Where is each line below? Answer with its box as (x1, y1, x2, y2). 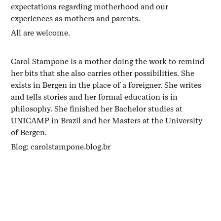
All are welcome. (11, 28, 73, 37)
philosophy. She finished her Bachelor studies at (11, 104, 183, 113)
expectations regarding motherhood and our (11, 1, 169, 11)
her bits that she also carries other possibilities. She (11, 68, 195, 78)
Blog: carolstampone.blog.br (11, 142, 111, 151)
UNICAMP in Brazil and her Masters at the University (11, 115, 203, 125)
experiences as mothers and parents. (11, 13, 143, 23)
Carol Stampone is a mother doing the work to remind (11, 56, 205, 66)
